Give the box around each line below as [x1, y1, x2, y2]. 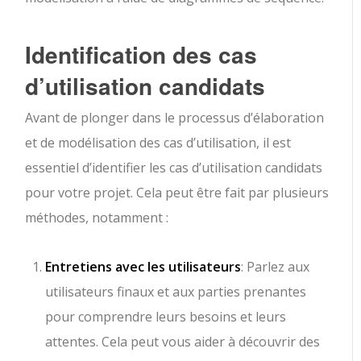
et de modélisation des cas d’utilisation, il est [25, 134, 292, 151]
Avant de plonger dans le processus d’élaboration [25, 109, 325, 127]
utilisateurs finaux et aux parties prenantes [45, 283, 307, 301]
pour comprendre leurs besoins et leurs [45, 308, 287, 326]
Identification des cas [25, 38, 258, 71]
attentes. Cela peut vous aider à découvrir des [45, 333, 321, 351]
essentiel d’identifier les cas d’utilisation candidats [25, 159, 323, 176]
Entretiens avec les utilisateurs [45, 258, 242, 276]
